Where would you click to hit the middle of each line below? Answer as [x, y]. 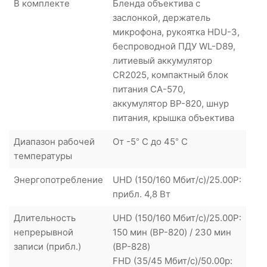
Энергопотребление [58, 179]
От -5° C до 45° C [150, 141]
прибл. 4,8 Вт [142, 194]
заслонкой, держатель [162, 17]
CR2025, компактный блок [170, 74]
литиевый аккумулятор [162, 60]
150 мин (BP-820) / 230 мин [172, 232]
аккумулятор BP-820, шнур [171, 103]
